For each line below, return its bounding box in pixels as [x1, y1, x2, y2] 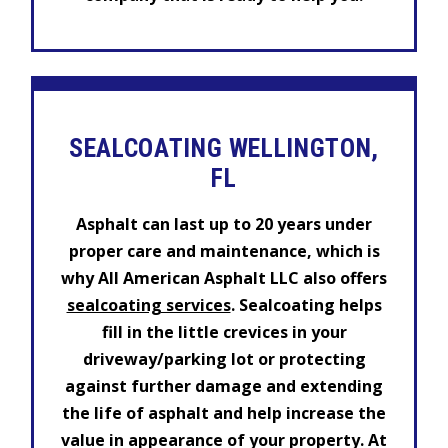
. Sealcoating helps [230, 294, 382, 317]
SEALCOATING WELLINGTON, [69, 133, 379, 164]
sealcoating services [66, 294, 231, 317]
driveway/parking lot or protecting [82, 348, 366, 371]
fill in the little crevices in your [101, 321, 347, 344]
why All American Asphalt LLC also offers [61, 267, 387, 290]
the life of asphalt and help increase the [62, 402, 386, 425]
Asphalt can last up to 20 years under [76, 213, 372, 236]
